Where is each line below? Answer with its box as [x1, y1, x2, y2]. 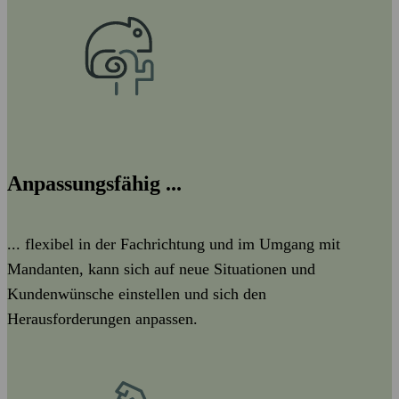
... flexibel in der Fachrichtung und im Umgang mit [7, 235, 340, 253]
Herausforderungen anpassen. [7, 310, 198, 328]
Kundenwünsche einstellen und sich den [7, 285, 266, 303]
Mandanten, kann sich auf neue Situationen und [7, 260, 315, 278]
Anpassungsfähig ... [7, 172, 182, 195]
